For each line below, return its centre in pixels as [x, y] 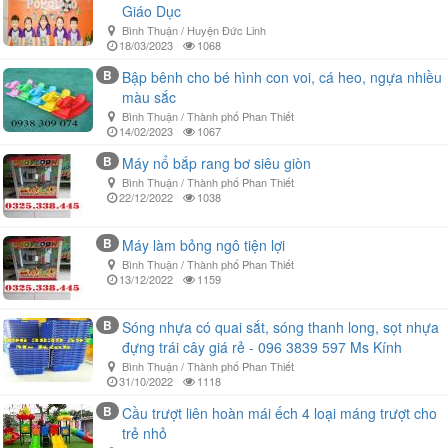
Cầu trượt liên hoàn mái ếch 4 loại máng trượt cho [279, 413]
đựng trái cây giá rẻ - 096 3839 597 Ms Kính [262, 347]
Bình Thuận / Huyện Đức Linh [194, 30]
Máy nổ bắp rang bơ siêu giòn [216, 163]
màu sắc [149, 97]
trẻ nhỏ [144, 433]
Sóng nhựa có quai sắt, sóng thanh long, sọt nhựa [280, 327]
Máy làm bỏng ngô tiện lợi [203, 245]
